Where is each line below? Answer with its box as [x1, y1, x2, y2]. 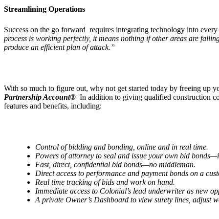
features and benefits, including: [4, 101, 102, 110]
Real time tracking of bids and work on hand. [35, 177, 175, 186]
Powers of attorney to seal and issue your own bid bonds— [35, 151, 217, 160]
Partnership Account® [4, 92, 80, 101]
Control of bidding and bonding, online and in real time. [35, 142, 208, 151]
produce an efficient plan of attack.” [4, 43, 115, 51]
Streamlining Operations [4, 4, 85, 13]
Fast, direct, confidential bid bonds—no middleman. [35, 160, 196, 169]
